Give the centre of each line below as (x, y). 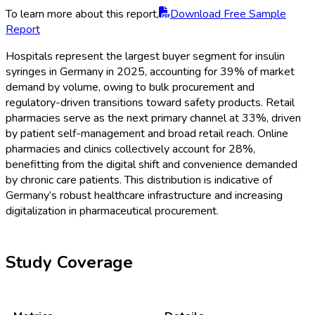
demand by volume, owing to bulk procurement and (130, 87)
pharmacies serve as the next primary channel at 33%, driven (153, 118)
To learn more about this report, (82, 14)
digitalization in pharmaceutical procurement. (112, 211)
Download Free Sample (228, 14)
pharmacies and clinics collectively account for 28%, (130, 149)
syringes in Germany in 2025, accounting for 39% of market (150, 71)
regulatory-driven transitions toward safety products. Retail (150, 102)
